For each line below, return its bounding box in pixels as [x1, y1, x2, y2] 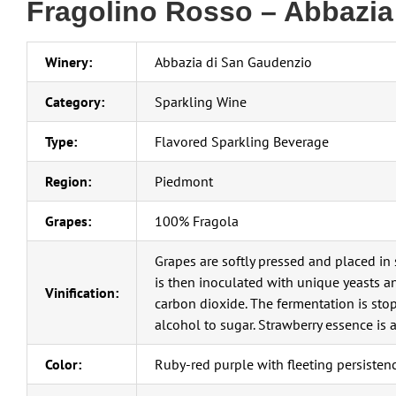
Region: [45, 172, 91, 191]
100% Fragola [155, 212, 239, 231]
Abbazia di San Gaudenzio [155, 53, 312, 72]
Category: [45, 93, 104, 111]
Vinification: [45, 284, 118, 302]
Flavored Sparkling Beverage [155, 133, 329, 151]
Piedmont [155, 172, 213, 191]
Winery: [45, 53, 92, 72]
